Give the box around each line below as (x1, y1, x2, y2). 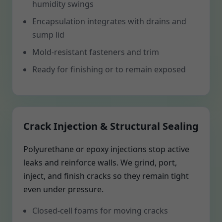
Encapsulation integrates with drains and (32, 16, 186, 27)
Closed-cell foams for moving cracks (32, 205, 168, 216)
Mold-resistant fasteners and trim (32, 47, 159, 57)
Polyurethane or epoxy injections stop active (23, 144, 189, 155)
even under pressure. (23, 184, 104, 195)
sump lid (32, 29, 64, 40)
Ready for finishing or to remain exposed (32, 64, 186, 75)
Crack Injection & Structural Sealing (23, 119, 199, 133)
